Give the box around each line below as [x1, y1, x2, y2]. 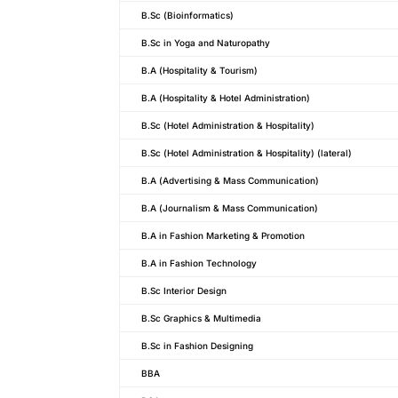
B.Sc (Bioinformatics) [141, 9, 235, 20]
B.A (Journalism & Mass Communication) [141, 202, 319, 213]
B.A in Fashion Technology [141, 257, 258, 268]
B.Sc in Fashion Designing [141, 339, 254, 351]
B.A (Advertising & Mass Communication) [141, 174, 320, 186]
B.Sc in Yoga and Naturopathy [141, 36, 271, 48]
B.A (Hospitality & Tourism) [141, 64, 259, 76]
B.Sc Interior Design [141, 284, 227, 296]
